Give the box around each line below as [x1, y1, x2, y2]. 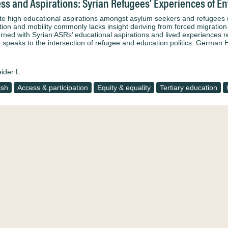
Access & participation [17, 83, 88, 92]
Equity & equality [97, 83, 151, 92]
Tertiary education [160, 83, 217, 92]
